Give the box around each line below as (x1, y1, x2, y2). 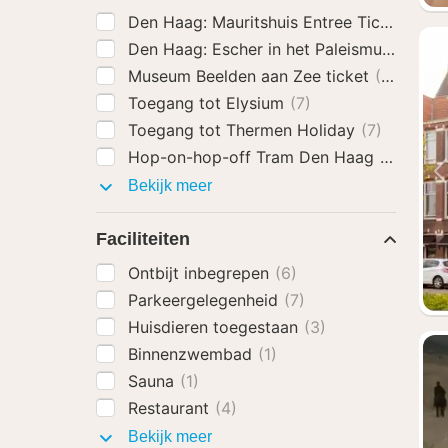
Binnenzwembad (128, 344, 257, 364)
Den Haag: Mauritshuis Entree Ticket (128, 12, 409, 32)
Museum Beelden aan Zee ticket (128, 66, 374, 86)
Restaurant (128, 398, 214, 418)
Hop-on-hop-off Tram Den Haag (128, 147, 379, 167)
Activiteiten (211, 176, 289, 193)
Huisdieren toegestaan (128, 317, 303, 337)
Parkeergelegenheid (128, 290, 283, 310)
